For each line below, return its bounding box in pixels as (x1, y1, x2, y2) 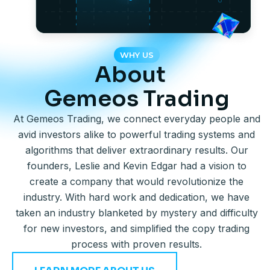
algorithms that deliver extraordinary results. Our (25, 143, 248, 156)
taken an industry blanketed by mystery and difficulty (15, 206, 258, 219)
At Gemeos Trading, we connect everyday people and (13, 112, 260, 125)
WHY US (119, 49, 154, 60)
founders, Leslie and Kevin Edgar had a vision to (27, 159, 246, 172)
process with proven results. (71, 237, 202, 250)
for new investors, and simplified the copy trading (24, 222, 250, 234)
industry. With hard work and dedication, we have (24, 190, 250, 203)
